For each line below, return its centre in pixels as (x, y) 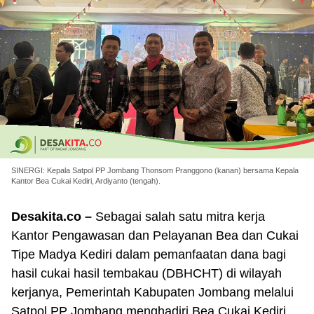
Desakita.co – (53, 217)
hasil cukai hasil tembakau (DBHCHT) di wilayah (146, 273)
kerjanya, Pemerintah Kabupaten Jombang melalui (152, 292)
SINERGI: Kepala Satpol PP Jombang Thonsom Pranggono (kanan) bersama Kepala (155, 170)
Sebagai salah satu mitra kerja (180, 217)
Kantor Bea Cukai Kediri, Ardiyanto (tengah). (86, 181)
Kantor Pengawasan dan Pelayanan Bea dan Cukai (155, 235)
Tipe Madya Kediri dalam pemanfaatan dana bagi (149, 254)
